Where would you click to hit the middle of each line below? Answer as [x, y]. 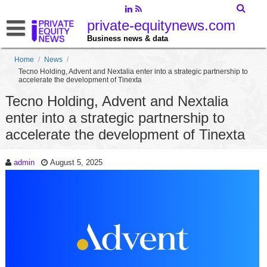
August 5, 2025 [76, 162]
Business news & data [127, 38]
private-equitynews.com [161, 25]
